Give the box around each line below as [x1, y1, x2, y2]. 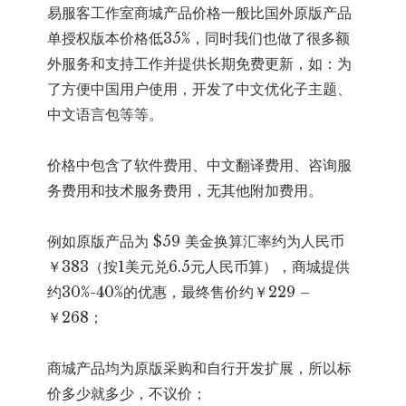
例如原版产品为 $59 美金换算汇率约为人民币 [47, 232, 345, 251]
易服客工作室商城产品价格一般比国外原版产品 [47, 4, 353, 23]
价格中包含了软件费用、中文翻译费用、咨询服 [47, 156, 353, 175]
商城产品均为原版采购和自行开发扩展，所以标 [47, 359, 353, 378]
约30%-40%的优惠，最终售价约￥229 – [47, 283, 311, 302]
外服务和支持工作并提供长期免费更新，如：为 [47, 54, 353, 73]
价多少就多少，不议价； [47, 384, 208, 403]
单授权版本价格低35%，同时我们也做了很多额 [47, 29, 351, 48]
